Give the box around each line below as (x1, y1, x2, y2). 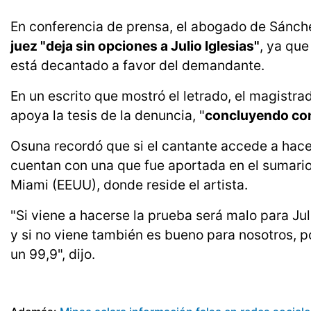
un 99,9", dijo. (10, 246, 95, 263)
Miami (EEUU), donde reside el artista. (10, 176, 248, 194)
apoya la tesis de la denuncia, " (10, 107, 205, 124)
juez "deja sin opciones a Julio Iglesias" (10, 37, 260, 55)
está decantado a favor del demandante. (10, 57, 264, 74)
